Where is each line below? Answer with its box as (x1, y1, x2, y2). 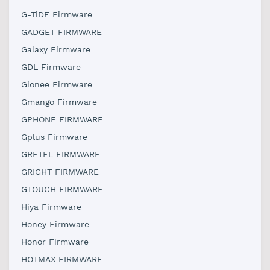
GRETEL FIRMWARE (21, 149, 100, 159)
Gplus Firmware (21, 132, 87, 142)
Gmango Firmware (21, 97, 97, 107)
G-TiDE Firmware (21, 10, 92, 19)
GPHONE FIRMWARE (21, 115, 103, 124)
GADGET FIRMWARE (21, 27, 102, 37)
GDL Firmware (21, 62, 81, 72)
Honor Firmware (21, 237, 89, 246)
